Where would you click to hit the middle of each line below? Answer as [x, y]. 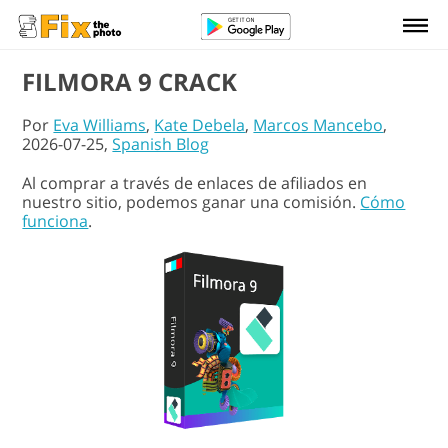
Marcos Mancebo [318, 125]
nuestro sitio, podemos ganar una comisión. [191, 202]
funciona [55, 221]
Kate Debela [200, 125]
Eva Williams [100, 125]
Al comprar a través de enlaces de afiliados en [195, 183]
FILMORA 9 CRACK [130, 81]
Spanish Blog [161, 144]
